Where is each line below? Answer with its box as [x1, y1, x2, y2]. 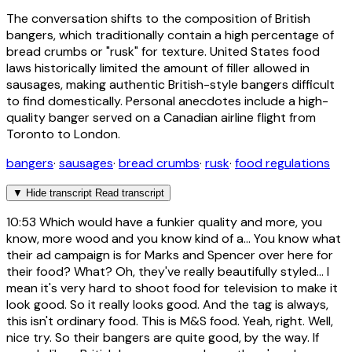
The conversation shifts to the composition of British [6, 9, 310, 27]
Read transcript [95, 186, 164, 199]
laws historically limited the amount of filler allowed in [6, 59, 310, 76]
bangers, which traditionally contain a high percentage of [6, 26, 334, 43]
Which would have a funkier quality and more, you [36, 213, 322, 230]
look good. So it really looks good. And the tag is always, [6, 295, 328, 313]
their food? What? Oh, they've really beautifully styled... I [6, 262, 329, 280]
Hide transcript [26, 186, 92, 199]
